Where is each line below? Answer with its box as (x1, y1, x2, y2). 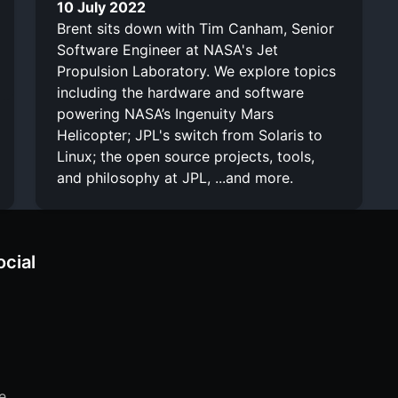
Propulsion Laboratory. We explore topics (57, 61, 336, 80)
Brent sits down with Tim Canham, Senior (57, 19, 334, 37)
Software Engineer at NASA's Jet (57, 40, 278, 59)
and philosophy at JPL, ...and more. (57, 168, 293, 187)
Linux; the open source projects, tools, (57, 147, 314, 165)
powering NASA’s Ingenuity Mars (57, 104, 274, 123)
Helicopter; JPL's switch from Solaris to (57, 125, 322, 144)
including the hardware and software (57, 83, 304, 101)
